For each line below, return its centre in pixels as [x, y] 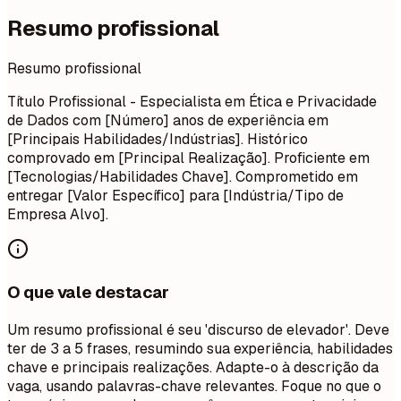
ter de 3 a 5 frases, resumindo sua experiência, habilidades [200, 348]
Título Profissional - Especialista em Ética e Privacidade [192, 102]
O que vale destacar [88, 293]
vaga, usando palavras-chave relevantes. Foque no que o [194, 386]
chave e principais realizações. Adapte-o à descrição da [193, 367]
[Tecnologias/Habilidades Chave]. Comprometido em [183, 177]
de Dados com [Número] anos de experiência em [168, 121]
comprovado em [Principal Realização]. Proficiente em [188, 158]
